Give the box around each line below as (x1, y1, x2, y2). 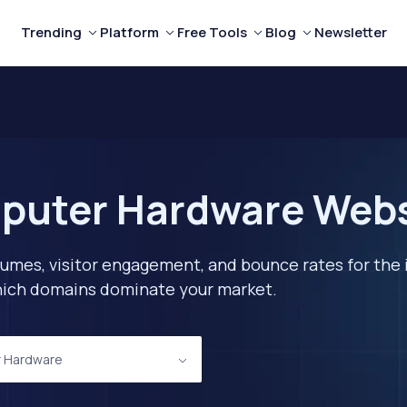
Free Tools (176, 23, 247, 42)
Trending (20, 23, 82, 42)
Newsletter (313, 23, 387, 42)
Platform (99, 23, 159, 42)
